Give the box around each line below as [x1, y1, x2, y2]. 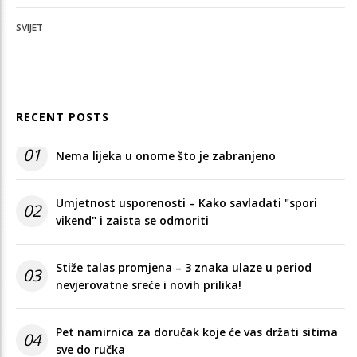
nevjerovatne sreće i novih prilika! [56, 277, 241, 292]
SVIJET [16, 20, 43, 34]
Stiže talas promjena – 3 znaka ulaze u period [56, 259, 312, 275]
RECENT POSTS [16, 108, 109, 124]
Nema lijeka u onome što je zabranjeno [56, 147, 276, 163]
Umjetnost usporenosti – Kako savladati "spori [56, 194, 317, 210]
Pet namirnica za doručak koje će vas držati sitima [56, 324, 338, 339]
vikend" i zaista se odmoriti [56, 212, 209, 228]
